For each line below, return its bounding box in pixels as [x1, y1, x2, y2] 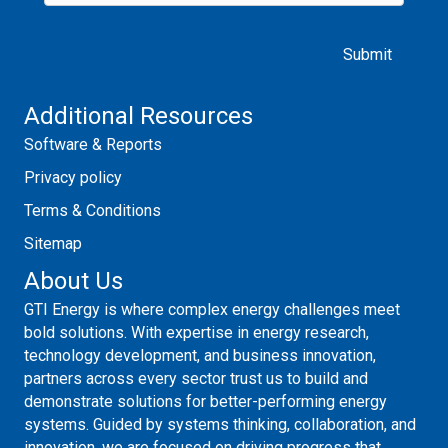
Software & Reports [24, 134, 162, 154]
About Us [24, 266, 123, 295]
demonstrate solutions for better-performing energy [24, 391, 387, 411]
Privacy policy [24, 167, 122, 187]
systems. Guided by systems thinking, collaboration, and [24, 414, 416, 434]
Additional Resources [24, 101, 253, 130]
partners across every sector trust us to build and [24, 368, 368, 388]
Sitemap [24, 233, 82, 253]
